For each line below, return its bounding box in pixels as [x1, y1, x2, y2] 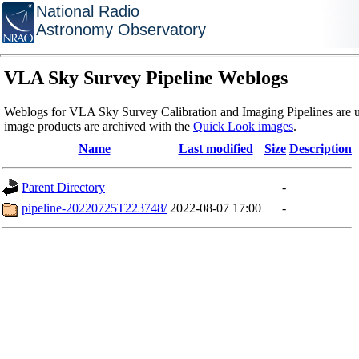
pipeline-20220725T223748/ [22, 201, 167, 215]
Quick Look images [193, 119, 293, 133]
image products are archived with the [4, 119, 193, 133]
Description [289, 142, 352, 155]
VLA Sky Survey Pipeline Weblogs [4, 67, 288, 88]
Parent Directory [22, 180, 105, 194]
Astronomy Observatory [36, 21, 206, 38]
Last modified [178, 142, 253, 155]
